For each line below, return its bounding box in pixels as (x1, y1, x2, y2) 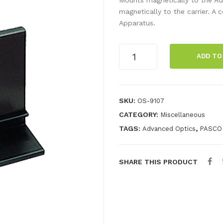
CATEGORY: (119, 110, 160, 118)
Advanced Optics (142, 124, 196, 132)
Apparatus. (119, 18, 155, 27)
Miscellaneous (160, 111, 205, 118)
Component (119, 45, 159, 54)
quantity (119, 68, 147, 77)
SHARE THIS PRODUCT (119, 157, 198, 166)
